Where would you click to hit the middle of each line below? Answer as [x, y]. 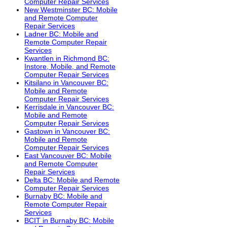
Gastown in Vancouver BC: [67, 131]
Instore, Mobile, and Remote [70, 67]
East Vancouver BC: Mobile [68, 156]
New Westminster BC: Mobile [71, 10]
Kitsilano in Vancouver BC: [66, 83]
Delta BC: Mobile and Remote [72, 180]
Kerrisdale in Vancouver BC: [69, 107]
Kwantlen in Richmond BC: [67, 59]
